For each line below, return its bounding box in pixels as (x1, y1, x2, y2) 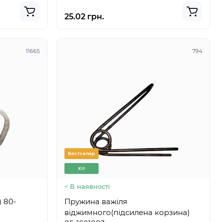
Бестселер (67, 151, 95, 156)
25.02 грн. (64, 12, 104, 21)
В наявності (69, 182, 110, 190)
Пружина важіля (64, 197, 127, 206)
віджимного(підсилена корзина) (64, 208, 190, 217)
